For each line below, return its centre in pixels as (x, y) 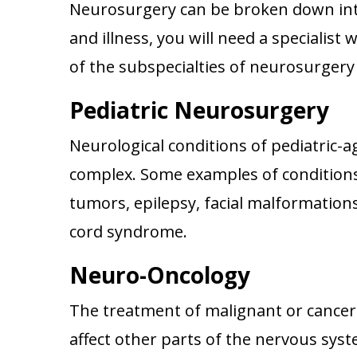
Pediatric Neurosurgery (199, 110)
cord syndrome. (128, 231)
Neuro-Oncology (160, 275)
